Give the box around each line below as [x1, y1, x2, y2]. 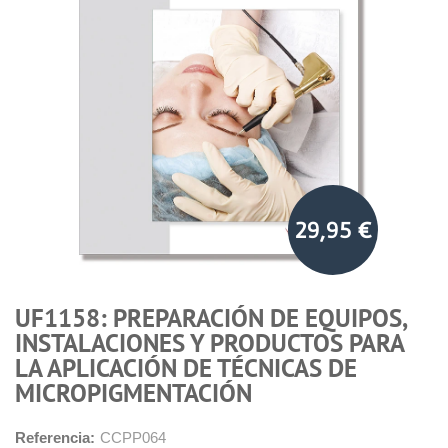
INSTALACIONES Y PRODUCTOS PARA [15, 327, 404, 360]
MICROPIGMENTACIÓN [15, 377, 252, 410]
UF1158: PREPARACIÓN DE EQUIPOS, [15, 302, 406, 335]
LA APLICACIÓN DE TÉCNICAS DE [15, 352, 357, 385]
